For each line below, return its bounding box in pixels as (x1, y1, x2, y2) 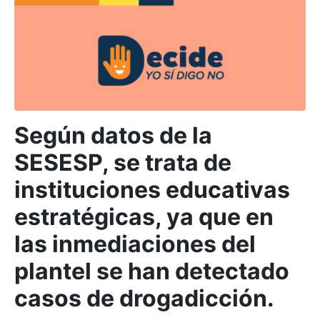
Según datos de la (14, 121, 212, 149)
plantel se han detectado (14, 256, 289, 285)
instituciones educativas (14, 175, 290, 204)
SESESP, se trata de (14, 148, 231, 176)
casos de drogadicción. (14, 284, 274, 312)
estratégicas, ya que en (14, 202, 274, 231)
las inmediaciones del (14, 229, 256, 258)
